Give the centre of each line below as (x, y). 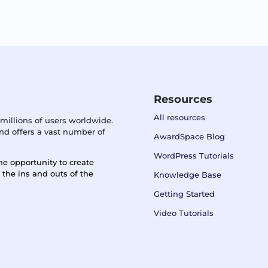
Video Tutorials (184, 213)
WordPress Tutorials (194, 156)
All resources (180, 118)
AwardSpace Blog (190, 137)
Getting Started (185, 194)
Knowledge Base (188, 175)
